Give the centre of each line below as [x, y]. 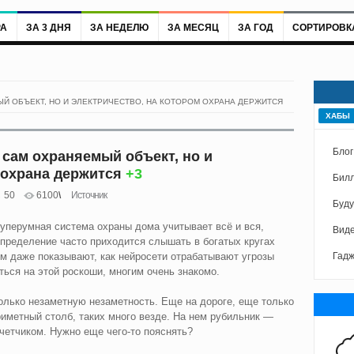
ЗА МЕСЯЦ [193, 27]
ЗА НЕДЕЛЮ [119, 27]
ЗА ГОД [255, 27]
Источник [88, 195]
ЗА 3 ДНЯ [48, 27]
